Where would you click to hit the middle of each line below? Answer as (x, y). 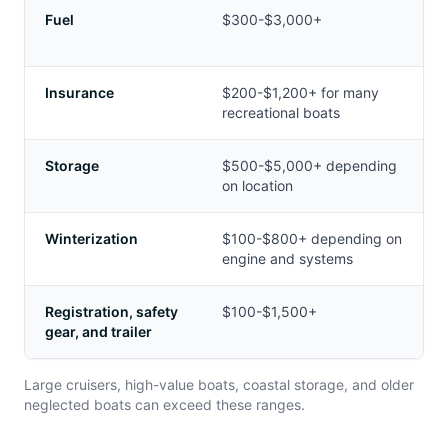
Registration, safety (111, 311)
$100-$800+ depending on (312, 238)
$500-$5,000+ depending (309, 165)
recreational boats (281, 112)
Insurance (79, 92)
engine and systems (287, 258)
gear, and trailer (98, 331)
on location (257, 185)
